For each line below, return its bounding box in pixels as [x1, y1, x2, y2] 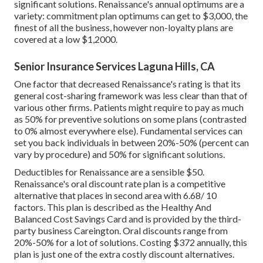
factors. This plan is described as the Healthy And [14, 201, 211, 213]
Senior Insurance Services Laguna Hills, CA [14, 59, 215, 73]
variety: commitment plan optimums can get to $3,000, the [14, 9, 248, 21]
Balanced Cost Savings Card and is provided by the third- [14, 213, 241, 224]
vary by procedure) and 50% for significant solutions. [14, 148, 225, 160]
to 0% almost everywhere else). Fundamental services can [14, 124, 242, 136]
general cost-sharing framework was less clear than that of [14, 89, 248, 101]
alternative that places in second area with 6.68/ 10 [14, 189, 217, 201]
